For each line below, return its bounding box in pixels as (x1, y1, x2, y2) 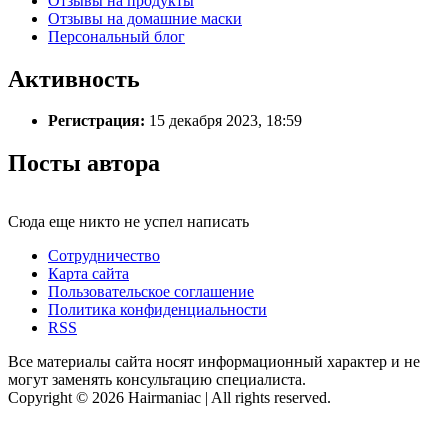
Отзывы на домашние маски (48, 9, 242, 27)
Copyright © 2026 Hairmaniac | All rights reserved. (8, 389, 331, 407)
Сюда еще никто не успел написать (8, 213, 249, 231)
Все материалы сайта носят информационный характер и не (8, 353, 420, 371)
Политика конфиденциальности (48, 301, 267, 319)
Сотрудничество (48, 247, 160, 265)
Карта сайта (48, 265, 129, 283)
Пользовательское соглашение (48, 283, 254, 301)
